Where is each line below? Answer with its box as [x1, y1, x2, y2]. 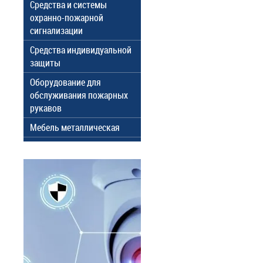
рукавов [30, 102, 62, 114]
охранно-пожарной [30, 11, 103, 24]
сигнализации [30, 24, 83, 37]
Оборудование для [30, 76, 101, 89]
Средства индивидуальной [30, 43, 131, 56]
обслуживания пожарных [30, 89, 128, 102]
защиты [30, 56, 60, 69]
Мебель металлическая [30, 121, 120, 134]
